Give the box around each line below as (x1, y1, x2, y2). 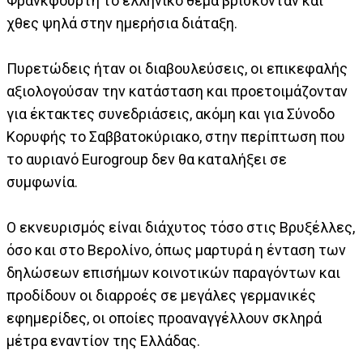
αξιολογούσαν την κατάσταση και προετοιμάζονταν (6, 83, 348, 100)
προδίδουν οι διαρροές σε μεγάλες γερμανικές (6, 287, 316, 305)
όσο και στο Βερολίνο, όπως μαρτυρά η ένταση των (6, 241, 346, 259)
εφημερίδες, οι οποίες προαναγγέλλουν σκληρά (6, 310, 322, 327)
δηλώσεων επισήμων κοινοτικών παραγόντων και (6, 264, 340, 282)
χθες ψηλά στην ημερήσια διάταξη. (6, 15, 237, 32)
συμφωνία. (6, 173, 78, 191)
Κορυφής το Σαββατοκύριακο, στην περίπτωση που (6, 128, 345, 146)
